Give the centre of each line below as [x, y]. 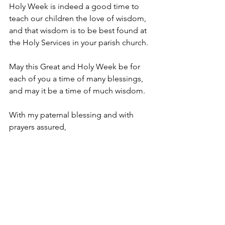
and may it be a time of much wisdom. [77, 91]
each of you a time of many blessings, [77, 79]
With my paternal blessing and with [72, 115]
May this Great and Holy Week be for [76, 67]
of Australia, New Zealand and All [69, 187]
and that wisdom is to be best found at [79, 30]
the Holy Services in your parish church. [79, 42]
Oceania [24, 199]
